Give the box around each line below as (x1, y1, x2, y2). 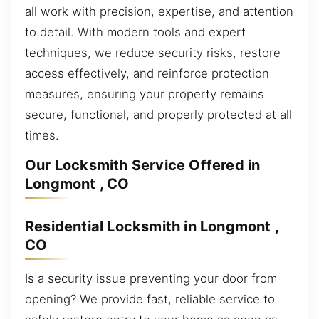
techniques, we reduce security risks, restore (25, 45, 281, 60)
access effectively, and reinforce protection (25, 66, 269, 80)
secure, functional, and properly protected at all (25, 107, 292, 122)
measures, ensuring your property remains (25, 86, 264, 101)
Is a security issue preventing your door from (25, 271, 277, 286)
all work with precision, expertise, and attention (25, 4, 293, 19)
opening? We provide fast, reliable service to (25, 292, 275, 307)
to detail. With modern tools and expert (25, 24, 246, 39)
